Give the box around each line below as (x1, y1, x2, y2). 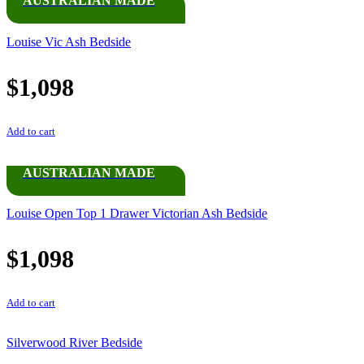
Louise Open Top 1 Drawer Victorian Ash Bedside (6, 206, 267, 221)
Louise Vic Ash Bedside (6, 34, 131, 49)
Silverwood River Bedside (6, 336, 142, 350)
